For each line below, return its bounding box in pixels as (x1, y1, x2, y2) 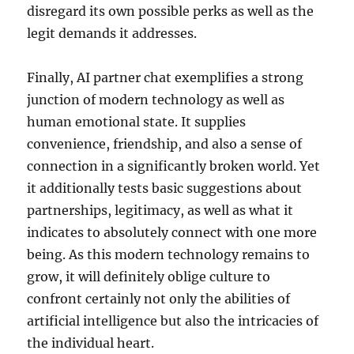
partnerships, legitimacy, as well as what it (27, 202, 294, 218)
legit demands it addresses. (27, 25, 198, 41)
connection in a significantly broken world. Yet (27, 158, 321, 174)
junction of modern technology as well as (27, 92, 285, 107)
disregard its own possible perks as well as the (27, 3, 314, 19)
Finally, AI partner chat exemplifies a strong (27, 70, 304, 85)
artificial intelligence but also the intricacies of (27, 313, 319, 329)
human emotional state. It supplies (27, 114, 247, 130)
